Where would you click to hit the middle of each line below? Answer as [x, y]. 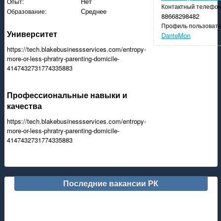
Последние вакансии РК [111, 183]
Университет [32, 34]
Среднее [93, 11]
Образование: [26, 11]
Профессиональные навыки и [67, 95]
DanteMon [176, 35]
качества [24, 106]
